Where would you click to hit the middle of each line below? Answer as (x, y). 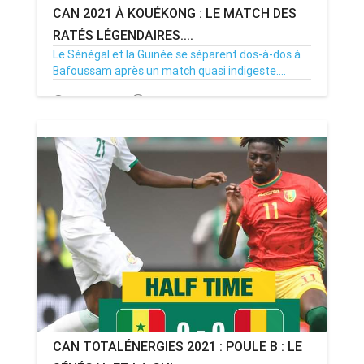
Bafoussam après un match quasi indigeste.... (169, 71)
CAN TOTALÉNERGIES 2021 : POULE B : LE (178, 346)
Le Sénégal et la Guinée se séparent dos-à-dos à (177, 54)
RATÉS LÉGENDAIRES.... (123, 35)
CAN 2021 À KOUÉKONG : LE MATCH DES (175, 13)
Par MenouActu (187, 101)
